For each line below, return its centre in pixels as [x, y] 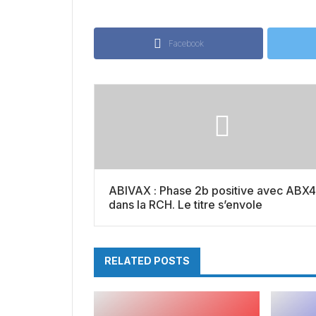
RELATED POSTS [147, 261]
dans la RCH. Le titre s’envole [186, 205]
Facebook [186, 44]
